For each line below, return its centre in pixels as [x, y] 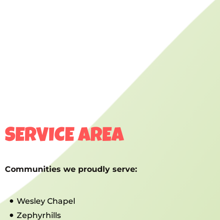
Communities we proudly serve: [71, 169]
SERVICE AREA [64, 137]
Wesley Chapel [46, 201]
